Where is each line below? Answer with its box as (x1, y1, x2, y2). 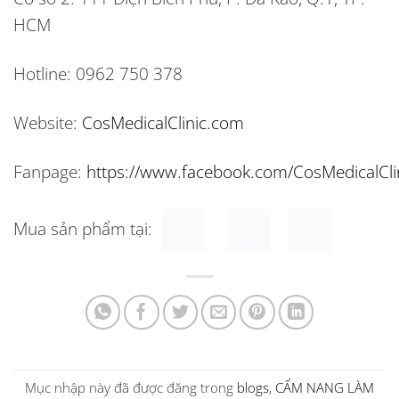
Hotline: (13, 61, 71, 85)
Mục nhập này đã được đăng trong (25, 378, 237, 397)
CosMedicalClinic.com (82, 110, 244, 134)
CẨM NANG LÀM (275, 378, 374, 397)
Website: (13, 110, 77, 134)
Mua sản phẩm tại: (13, 216, 152, 240)
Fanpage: (13, 159, 82, 183)
